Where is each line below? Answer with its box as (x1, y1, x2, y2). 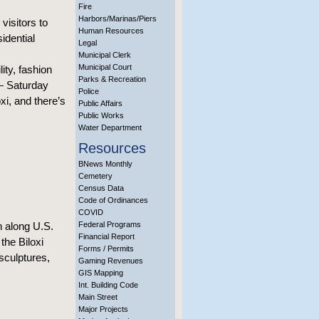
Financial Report (78, 232, 135, 241)
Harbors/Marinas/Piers (78, 14, 157, 23)
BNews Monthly (78, 159, 132, 168)
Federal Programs (78, 220, 141, 229)
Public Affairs (78, 99, 122, 108)
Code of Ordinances (78, 196, 148, 204)
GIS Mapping (78, 268, 123, 277)
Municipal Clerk (78, 51, 131, 59)
